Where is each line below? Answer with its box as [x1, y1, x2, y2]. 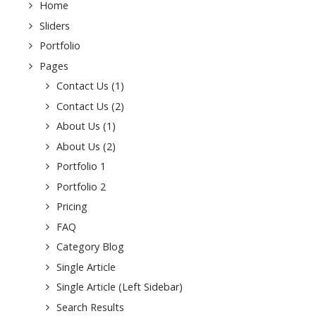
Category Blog [56, 240, 124, 254]
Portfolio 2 [56, 179, 106, 193]
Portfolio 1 [56, 159, 106, 174]
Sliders [39, 18, 70, 32]
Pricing [56, 200, 87, 214]
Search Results [56, 300, 124, 314]
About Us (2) [56, 139, 116, 153]
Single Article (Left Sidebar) [56, 280, 183, 294]
